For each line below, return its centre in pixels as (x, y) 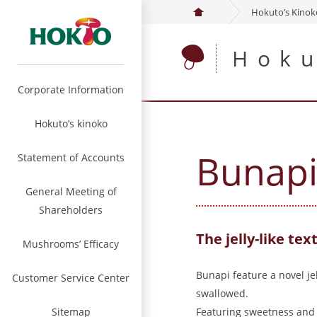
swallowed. (222, 294)
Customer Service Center (71, 278)
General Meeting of (71, 191)
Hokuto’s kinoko (71, 123)
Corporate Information (71, 90)
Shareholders (71, 210)
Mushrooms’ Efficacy (71, 244)
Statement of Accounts (71, 157)
